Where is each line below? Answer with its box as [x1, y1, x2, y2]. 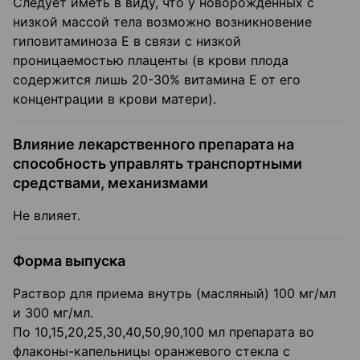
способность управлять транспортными [13, 155, 302, 173]
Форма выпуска [13, 252, 125, 270]
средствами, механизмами [13, 174, 208, 192]
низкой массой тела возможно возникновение [13, 14, 312, 31]
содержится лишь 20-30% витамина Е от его [13, 72, 301, 88]
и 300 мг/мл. [13, 305, 93, 321]
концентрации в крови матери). [13, 91, 216, 108]
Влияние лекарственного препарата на [13, 136, 294, 153]
